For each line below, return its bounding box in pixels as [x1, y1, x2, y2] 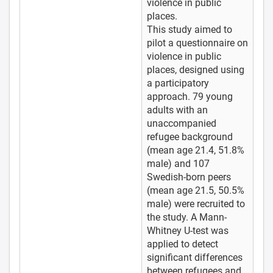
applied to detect [147, 238, 218, 250]
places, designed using [147, 63, 244, 76]
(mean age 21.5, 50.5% [147, 184, 244, 196]
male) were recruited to [147, 197, 245, 210]
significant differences [147, 251, 243, 263]
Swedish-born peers [147, 171, 231, 183]
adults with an [147, 104, 208, 116]
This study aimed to [147, 23, 232, 35]
